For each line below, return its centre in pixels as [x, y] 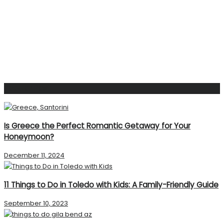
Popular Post [27, 88]
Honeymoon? [29, 136]
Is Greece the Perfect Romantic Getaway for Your [97, 125]
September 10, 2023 [36, 203]
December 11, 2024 [34, 155]
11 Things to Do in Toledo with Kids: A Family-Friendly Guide [111, 185]
